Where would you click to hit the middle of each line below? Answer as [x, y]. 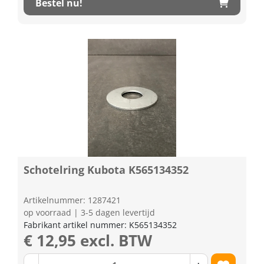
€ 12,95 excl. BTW [88, 240]
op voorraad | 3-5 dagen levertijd [89, 212]
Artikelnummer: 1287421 [72, 200]
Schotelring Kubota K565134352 [106, 169]
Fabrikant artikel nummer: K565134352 [100, 225]
